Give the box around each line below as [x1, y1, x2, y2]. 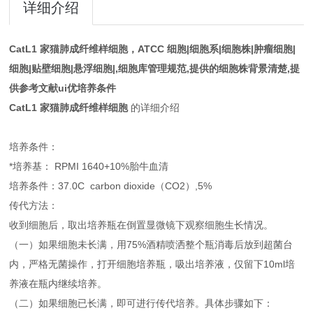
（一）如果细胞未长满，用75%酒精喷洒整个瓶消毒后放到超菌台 [9, 239, 293, 251]
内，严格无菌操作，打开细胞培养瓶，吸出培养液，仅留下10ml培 [9, 259, 296, 270]
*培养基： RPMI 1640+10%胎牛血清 [9, 161, 169, 173]
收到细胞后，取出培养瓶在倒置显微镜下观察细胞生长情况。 [9, 219, 274, 231]
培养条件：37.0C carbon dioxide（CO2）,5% [9, 180, 212, 192]
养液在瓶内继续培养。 [9, 278, 108, 290]
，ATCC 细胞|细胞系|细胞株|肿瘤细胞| [128, 43, 296, 55]
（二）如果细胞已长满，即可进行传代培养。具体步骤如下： [9, 298, 274, 310]
